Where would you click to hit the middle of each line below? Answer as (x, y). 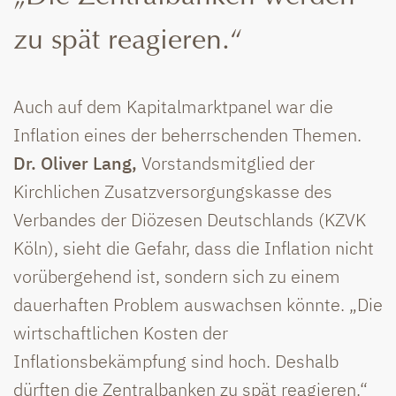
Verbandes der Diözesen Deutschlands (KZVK (190, 219)
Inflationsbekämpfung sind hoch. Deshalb (176, 361)
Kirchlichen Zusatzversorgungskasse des (173, 191)
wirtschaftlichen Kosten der (121, 332)
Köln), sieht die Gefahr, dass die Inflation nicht (194, 247)
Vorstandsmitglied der (226, 163)
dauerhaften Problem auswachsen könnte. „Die (198, 304)
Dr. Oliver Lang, (75, 163)
